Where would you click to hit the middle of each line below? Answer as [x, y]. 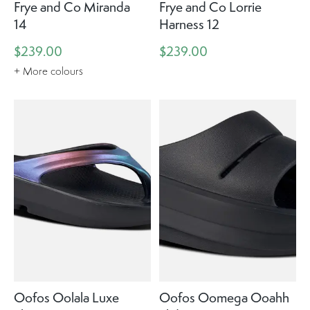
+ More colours [48, 71]
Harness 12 [189, 24]
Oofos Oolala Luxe [66, 298]
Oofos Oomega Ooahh [224, 298]
